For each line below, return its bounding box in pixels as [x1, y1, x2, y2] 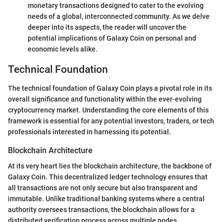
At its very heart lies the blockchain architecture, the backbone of [8, 162, 212, 170]
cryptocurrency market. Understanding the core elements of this [8, 106, 209, 114]
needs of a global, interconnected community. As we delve [28, 12, 210, 20]
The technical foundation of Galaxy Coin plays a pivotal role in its [8, 84, 212, 93]
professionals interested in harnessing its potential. [8, 128, 171, 136]
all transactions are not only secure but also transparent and [8, 184, 197, 192]
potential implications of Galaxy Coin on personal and [28, 34, 196, 42]
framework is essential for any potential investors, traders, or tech [8, 117, 214, 125]
